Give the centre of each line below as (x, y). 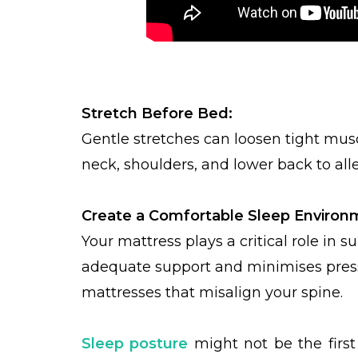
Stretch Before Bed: (157, 113)
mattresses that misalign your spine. (212, 292)
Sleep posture (135, 344)
